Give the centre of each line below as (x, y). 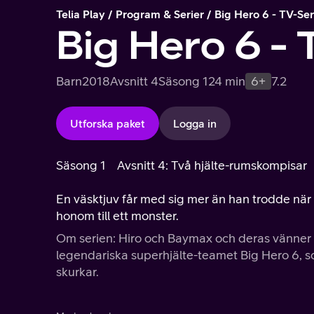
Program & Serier (160, 14)
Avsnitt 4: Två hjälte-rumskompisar (212, 165)
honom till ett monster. (117, 216)
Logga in (195, 123)
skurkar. (77, 272)
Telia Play (81, 14)
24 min (227, 81)
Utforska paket (108, 123)
